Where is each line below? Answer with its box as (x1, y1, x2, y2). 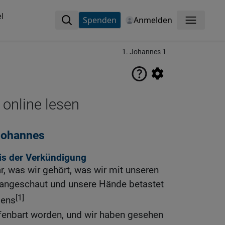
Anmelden (133, 15, 172, 26)
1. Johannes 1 (122, 48, 166, 56)
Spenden (82, 15, 117, 26)
